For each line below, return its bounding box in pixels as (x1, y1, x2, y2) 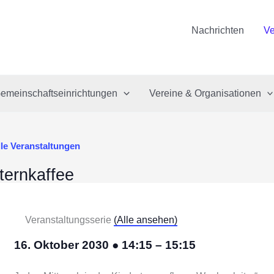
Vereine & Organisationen (149, 88, 261, 98)
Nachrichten (191, 25, 244, 35)
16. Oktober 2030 (14, 239, 112, 251)
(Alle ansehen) (114, 215, 177, 225)
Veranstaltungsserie (25, 215, 114, 225)
